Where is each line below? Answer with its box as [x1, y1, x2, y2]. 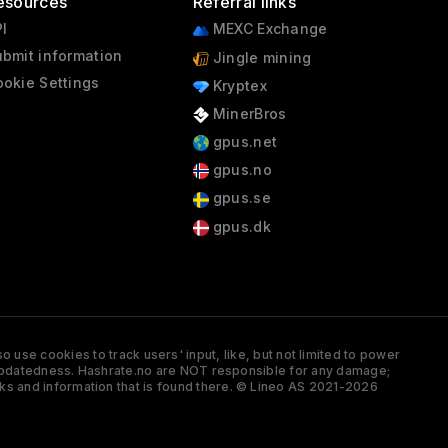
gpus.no [208, 161, 272, 179]
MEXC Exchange [208, 20, 328, 38]
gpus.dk [208, 217, 271, 235]
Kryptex [208, 76, 267, 94]
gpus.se [208, 189, 271, 207]
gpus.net [208, 133, 278, 151]
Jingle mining [208, 48, 312, 66]
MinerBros [208, 104, 287, 122]
